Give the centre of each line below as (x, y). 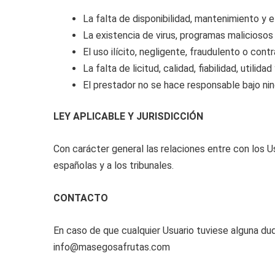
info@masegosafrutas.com (112, 247)
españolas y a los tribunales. (114, 165)
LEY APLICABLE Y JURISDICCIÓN (128, 116)
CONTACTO (81, 198)
